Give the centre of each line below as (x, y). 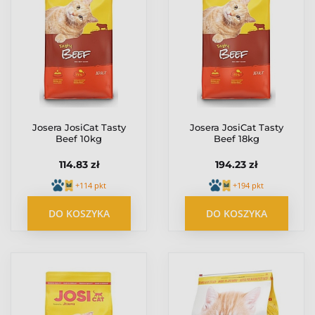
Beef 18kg (236, 138)
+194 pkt (248, 186)
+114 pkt (91, 186)
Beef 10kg (79, 138)
